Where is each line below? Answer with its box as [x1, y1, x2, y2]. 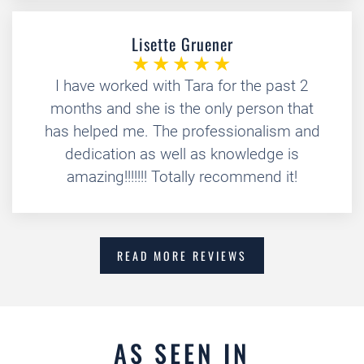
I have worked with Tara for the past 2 [55, 76, 309, 95]
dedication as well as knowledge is [65, 145, 299, 163]
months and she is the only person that [50, 99, 314, 118]
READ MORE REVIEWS [117, 247, 247, 264]
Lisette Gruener [131, 32, 233, 56]
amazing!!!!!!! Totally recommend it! [67, 167, 297, 186]
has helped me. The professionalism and [44, 122, 320, 141]
